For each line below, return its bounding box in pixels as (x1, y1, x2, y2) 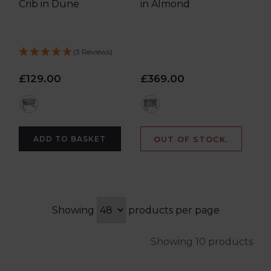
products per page (125, 204, 220, 216)
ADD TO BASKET (33, 134, 106, 143)
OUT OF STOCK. (154, 134, 229, 144)
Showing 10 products (151, 235, 253, 247)
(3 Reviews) (73, 47, 113, 56)
